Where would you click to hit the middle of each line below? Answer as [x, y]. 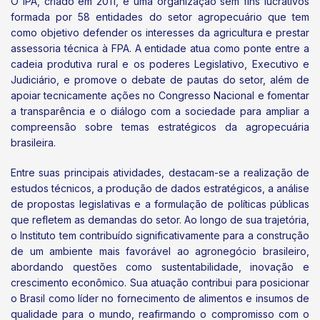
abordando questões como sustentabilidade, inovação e [160, 266]
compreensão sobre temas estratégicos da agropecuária [160, 127]
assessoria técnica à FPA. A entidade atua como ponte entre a [160, 49]
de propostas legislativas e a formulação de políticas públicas [160, 204]
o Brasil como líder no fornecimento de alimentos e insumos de [160, 298]
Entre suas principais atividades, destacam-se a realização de [160, 172]
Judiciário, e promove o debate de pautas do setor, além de [160, 80]
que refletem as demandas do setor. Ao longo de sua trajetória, [160, 219]
